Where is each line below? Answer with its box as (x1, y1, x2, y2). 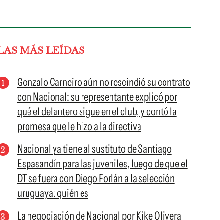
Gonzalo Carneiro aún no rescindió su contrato (17, 75, 190, 89)
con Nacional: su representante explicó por (17, 90, 177, 104)
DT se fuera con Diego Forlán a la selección (17, 171, 175, 185)
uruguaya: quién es (17, 186, 88, 200)
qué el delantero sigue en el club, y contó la (17, 105, 177, 118)
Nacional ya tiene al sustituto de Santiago (17, 142, 172, 156)
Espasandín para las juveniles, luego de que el (17, 157, 188, 170)
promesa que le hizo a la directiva (17, 119, 141, 133)
